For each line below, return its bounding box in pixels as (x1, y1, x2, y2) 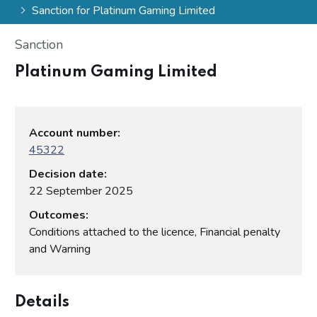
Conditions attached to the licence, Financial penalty (29, 224, 280, 240)
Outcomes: (29, 207, 88, 223)
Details (15, 294, 69, 310)
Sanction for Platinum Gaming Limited (31, 2, 215, 18)
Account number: (29, 125, 120, 141)
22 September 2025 (29, 183, 133, 199)
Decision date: (29, 166, 107, 182)
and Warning (29, 241, 91, 257)
